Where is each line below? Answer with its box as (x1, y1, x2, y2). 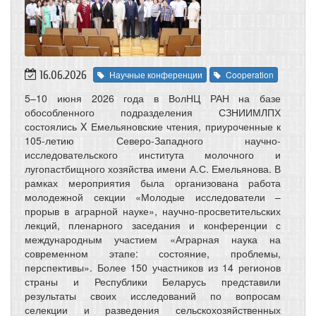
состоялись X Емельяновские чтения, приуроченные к (25, 119, 281, 134)
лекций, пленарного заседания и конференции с (25, 218, 281, 233)
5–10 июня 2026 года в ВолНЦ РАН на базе (25, 91, 281, 106)
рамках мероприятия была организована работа (25, 176, 281, 190)
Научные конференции (109, 68, 202, 81)
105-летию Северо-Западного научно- (25, 133, 281, 148)
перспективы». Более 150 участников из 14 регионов (25, 260, 281, 275)
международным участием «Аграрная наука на (25, 232, 281, 247)
